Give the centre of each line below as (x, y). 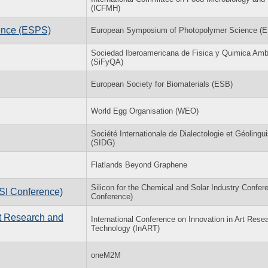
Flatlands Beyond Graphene (139, 165)
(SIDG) (103, 142)
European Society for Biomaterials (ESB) (162, 84)
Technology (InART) (125, 228)
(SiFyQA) (107, 62)
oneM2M (106, 255)
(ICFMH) (106, 8)
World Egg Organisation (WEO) (145, 111)
